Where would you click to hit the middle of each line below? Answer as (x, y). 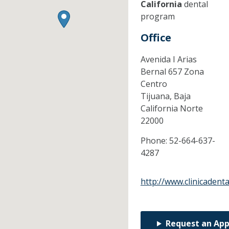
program (157, 17)
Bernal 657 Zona (172, 72)
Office (156, 38)
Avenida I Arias (168, 60)
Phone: (155, 141)
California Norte (171, 109)
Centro (154, 84)
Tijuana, (157, 96)
